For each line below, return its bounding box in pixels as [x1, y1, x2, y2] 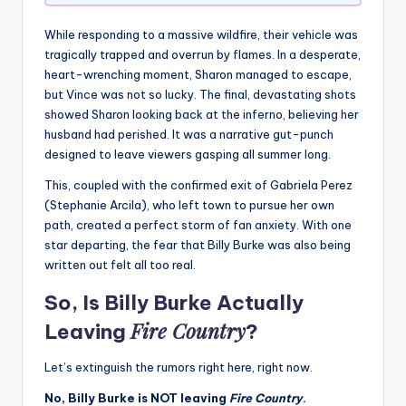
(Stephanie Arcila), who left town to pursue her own [44, 198, 334, 213]
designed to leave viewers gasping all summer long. [44, 147, 331, 162]
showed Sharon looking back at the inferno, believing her [44, 107, 359, 122]
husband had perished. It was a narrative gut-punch [44, 127, 333, 142]
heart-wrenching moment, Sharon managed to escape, [44, 67, 352, 82]
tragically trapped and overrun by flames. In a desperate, [44, 47, 361, 63]
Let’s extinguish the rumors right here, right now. [44, 360, 313, 375]
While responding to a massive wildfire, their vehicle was [44, 27, 358, 43]
